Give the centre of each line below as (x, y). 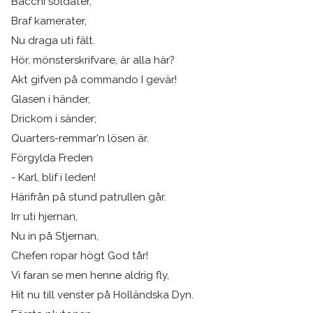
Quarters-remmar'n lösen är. (80, 138)
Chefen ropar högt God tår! (80, 255)
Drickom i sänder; (54, 118)
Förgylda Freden (52, 158)
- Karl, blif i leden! (53, 177)
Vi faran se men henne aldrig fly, (90, 275)
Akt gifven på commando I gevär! (94, 79)
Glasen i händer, (51, 99)
